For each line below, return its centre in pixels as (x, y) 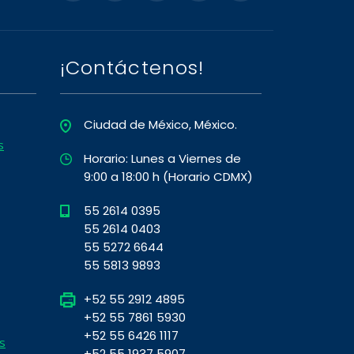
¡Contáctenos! (132, 68)
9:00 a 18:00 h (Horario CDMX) (168, 177)
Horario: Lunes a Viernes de (162, 159)
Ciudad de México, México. (160, 125)
